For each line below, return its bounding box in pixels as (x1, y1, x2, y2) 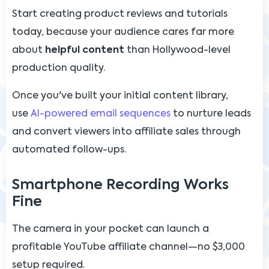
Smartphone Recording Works (12, 178, 229, 192)
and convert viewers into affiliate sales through (12, 127, 241, 137)
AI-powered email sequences (31, 109, 171, 119)
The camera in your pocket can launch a (12, 224, 209, 234)
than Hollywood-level (124, 45, 231, 55)
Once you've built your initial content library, (12, 91, 228, 101)
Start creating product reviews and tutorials (12, 9, 228, 19)
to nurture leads (171, 109, 251, 119)
